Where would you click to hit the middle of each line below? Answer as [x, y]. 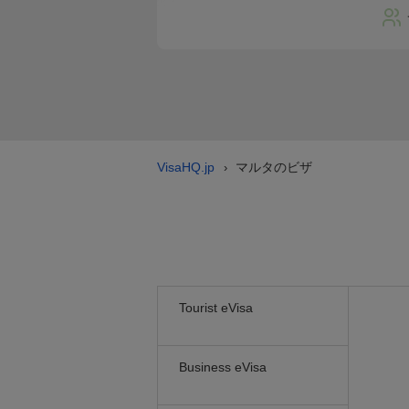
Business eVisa [223, 367]
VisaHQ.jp [186, 167]
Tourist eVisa [216, 308]
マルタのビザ [274, 167]
